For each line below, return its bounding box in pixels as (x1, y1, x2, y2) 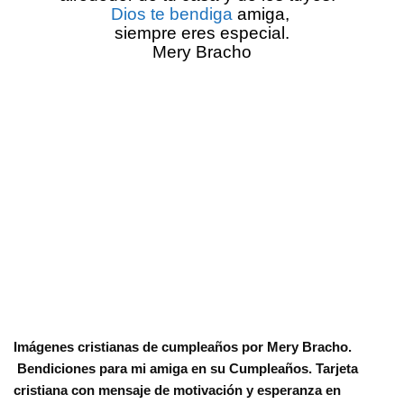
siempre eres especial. (115, 23, 289, 43)
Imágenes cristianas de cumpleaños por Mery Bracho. (14, 339, 352, 355)
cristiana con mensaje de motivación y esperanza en (14, 382, 341, 399)
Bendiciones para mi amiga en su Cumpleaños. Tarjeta (14, 361, 358, 377)
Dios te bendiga (110, 5, 233, 24)
